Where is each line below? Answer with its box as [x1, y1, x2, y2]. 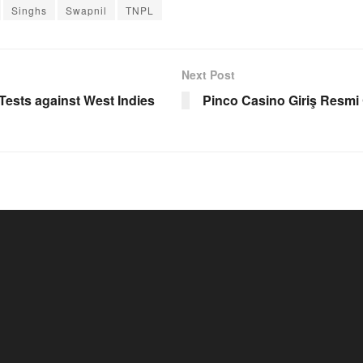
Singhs [11, 2, 47, 17]
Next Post [181, 66, 235, 83]
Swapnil [66, 2, 107, 17]
